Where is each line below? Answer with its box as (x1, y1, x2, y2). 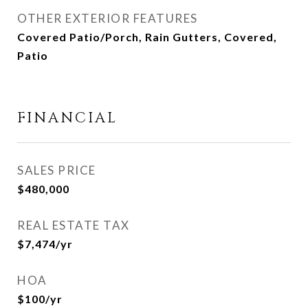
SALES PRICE (17, 163, 96, 177)
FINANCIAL (17, 109, 118, 128)
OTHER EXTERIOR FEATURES (17, 11, 198, 25)
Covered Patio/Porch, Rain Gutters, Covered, (17, 30, 277, 43)
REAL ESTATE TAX (17, 218, 130, 232)
